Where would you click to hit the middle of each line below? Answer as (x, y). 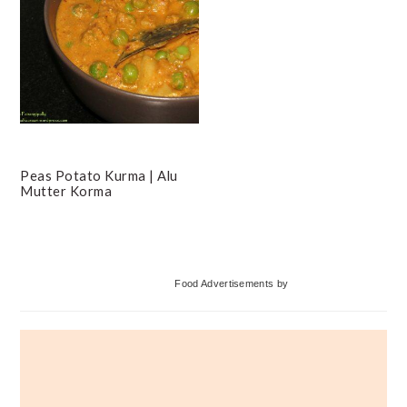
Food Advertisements (224, 283)
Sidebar (64, 310)
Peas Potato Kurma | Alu (99, 175)
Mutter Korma (66, 190)
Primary (66, 268)
